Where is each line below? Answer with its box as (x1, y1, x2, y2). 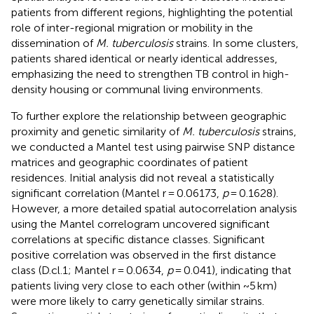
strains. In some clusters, (173, 36, 299, 50)
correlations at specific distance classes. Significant (11, 232, 265, 246)
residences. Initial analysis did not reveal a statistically (11, 170, 274, 184)
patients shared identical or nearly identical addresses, (11, 51, 278, 65)
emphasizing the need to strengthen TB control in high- (11, 67, 289, 81)
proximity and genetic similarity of (11, 124, 182, 138)
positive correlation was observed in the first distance (11, 247, 276, 261)
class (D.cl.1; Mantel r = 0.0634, (11, 263, 167, 277)
